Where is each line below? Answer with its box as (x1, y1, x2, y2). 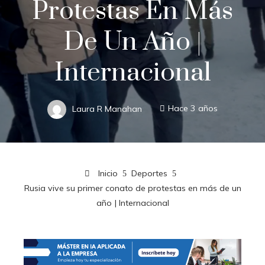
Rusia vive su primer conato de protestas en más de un (24, 182, 241, 193)
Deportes (131, 167, 167, 179)
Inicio (95, 167, 118, 179)
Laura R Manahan (72, 103, 142, 114)
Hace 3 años (168, 103, 218, 114)
